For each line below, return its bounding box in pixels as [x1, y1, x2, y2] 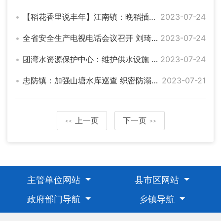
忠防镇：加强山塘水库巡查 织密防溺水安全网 [151, 75, 158, 85]
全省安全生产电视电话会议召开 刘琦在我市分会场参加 [151, 33, 158, 43]
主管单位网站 [27, 174, 83, 185]
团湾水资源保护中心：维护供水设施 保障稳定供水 [151, 54, 158, 64]
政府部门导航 [27, 193, 83, 204]
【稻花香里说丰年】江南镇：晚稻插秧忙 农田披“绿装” [149, 12, 155, 22]
